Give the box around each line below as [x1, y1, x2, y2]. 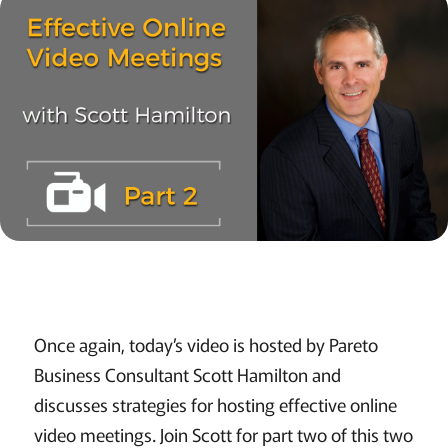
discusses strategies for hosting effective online [33, 391, 397, 417]
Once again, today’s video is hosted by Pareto [33, 331, 378, 357]
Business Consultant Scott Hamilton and [33, 361, 341, 387]
